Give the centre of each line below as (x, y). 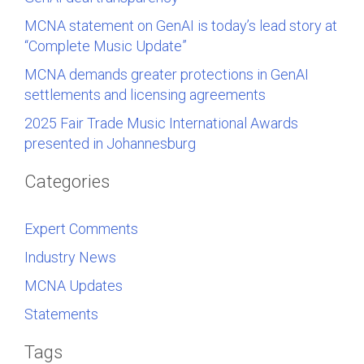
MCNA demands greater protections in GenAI (167, 74)
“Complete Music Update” (106, 45)
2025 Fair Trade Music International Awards (161, 123)
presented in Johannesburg (110, 143)
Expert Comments (81, 228)
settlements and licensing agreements (145, 94)
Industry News (70, 257)
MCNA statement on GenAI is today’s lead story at (181, 25)
